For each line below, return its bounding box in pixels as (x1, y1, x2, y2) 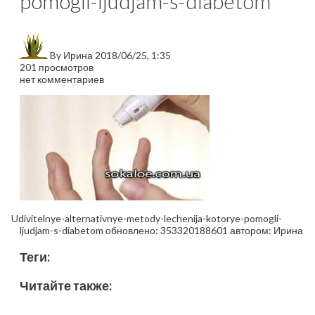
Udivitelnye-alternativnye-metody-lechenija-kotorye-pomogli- (11, 212, 282, 225)
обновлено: (103, 224, 160, 237)
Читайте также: (20, 278, 112, 294)
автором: (228, 224, 274, 237)
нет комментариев (20, 73, 104, 86)
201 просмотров (20, 61, 94, 74)
